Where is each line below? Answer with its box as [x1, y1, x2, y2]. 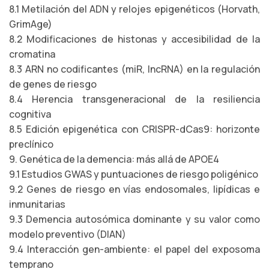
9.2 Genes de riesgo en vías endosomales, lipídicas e [9, 183, 260, 196]
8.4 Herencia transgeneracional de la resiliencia [9, 92, 260, 106]
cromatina [9, 47, 55, 61]
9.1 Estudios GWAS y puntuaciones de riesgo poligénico [9, 168, 258, 181]
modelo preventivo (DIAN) [9, 228, 126, 241]
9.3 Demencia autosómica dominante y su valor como [9, 213, 260, 226]
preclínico [9, 138, 53, 151]
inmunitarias [9, 198, 65, 211]
